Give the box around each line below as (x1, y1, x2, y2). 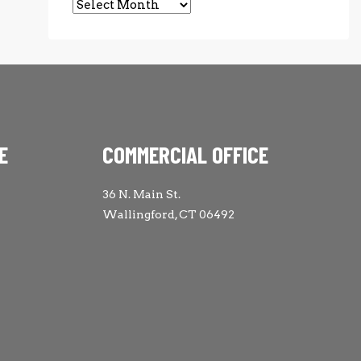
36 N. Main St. (102, 188, 180, 201)
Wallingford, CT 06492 (102, 208, 234, 221)
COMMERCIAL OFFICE (102, 140, 268, 168)
